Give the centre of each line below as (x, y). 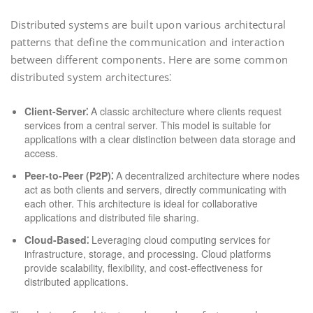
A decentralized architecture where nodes (206, 175)
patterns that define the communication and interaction (147, 42)
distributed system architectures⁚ (91, 77)
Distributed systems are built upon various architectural (148, 24)
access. (41, 153)
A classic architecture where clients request (185, 111)
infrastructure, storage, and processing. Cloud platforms (148, 254)
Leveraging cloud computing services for (180, 240)
